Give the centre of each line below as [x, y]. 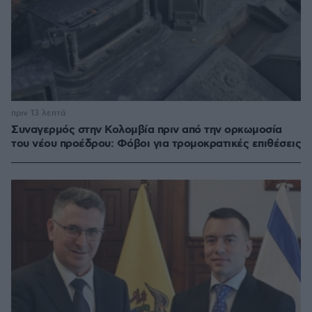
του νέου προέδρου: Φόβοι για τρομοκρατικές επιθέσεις [156, 144]
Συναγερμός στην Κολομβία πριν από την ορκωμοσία [147, 130]
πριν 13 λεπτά [39, 114]
